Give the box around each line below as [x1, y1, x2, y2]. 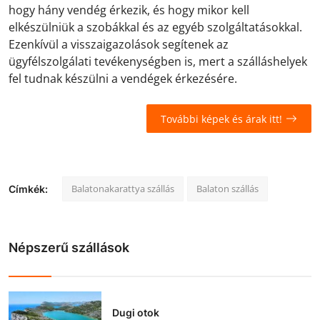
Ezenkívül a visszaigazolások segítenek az [9, 36, 229, 53]
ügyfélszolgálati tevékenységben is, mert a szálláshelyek [9, 54, 307, 70]
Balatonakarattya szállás [71, 182, 174, 196]
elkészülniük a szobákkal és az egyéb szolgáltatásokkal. [9, 19, 302, 36]
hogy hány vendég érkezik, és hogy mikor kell [9, 2, 249, 19]
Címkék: [9, 183, 48, 196]
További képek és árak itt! [160, 111, 282, 126]
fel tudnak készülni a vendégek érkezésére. [9, 71, 237, 87]
